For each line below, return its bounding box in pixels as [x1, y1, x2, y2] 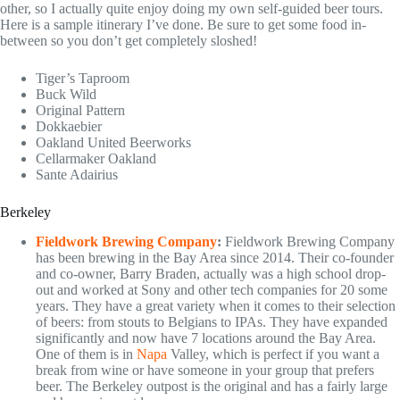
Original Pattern [36, 102, 125, 118]
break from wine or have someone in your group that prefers [36, 362, 374, 378]
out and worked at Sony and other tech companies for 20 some [36, 281, 387, 297]
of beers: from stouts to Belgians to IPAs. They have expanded [36, 313, 387, 329]
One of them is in [36, 346, 137, 362]
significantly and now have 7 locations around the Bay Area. [36, 329, 376, 346]
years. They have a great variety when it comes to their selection [36, 297, 396, 313]
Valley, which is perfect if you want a [167, 346, 379, 362]
